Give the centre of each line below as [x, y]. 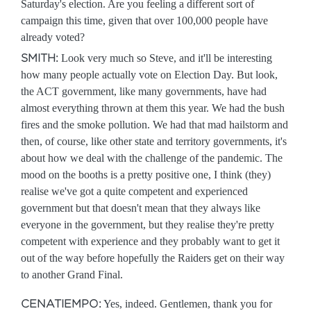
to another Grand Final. [72, 275]
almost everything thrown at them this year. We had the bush [153, 108]
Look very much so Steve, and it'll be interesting [165, 58]
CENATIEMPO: [61, 304]
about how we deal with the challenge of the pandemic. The [152, 158]
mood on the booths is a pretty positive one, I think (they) [146, 175]
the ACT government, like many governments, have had [144, 91]
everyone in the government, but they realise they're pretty [148, 225]
